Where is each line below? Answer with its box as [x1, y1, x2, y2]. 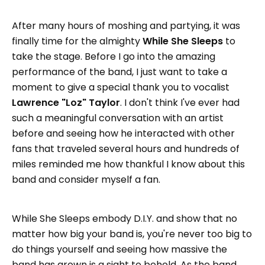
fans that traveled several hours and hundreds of [12, 142, 240, 156]
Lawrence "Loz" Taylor [12, 96, 120, 110]
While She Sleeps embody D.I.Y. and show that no [12, 212, 237, 226]
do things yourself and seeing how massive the [12, 243, 227, 257]
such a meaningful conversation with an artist [12, 111, 224, 125]
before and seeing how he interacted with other [12, 127, 235, 141]
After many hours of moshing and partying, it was [12, 19, 240, 33]
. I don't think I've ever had [120, 96, 240, 110]
